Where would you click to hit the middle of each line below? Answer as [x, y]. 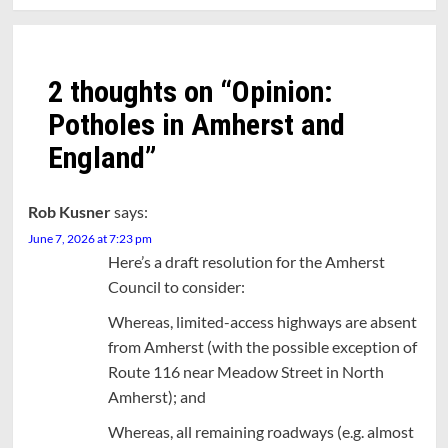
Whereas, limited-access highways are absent [262, 322]
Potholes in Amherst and [196, 125]
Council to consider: [176, 287]
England [96, 158]
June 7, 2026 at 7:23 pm [89, 239]
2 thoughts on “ [139, 92]
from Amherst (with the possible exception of [262, 347]
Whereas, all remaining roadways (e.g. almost [260, 432]
